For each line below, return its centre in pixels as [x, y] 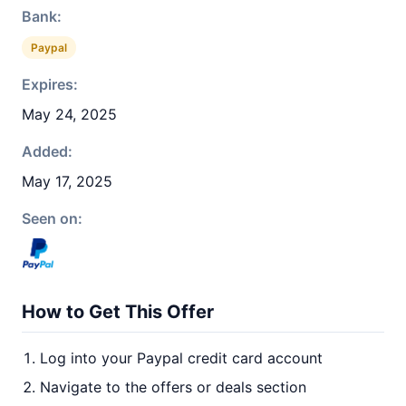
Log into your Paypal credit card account [181, 358]
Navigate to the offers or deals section [173, 387]
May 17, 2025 [67, 181]
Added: [47, 151]
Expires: [50, 84]
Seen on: [52, 218]
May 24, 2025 [69, 114]
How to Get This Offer [118, 312]
